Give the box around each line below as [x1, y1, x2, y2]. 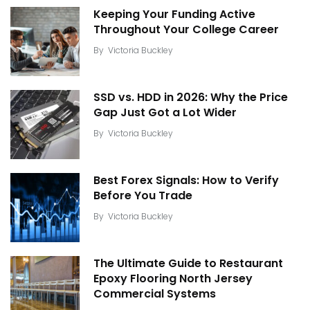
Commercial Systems [93, 286, 216, 302]
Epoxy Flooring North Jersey [93, 271, 253, 286]
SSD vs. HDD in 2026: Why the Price [93, 89, 288, 105]
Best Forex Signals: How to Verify [93, 172, 279, 188]
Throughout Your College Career [93, 21, 279, 37]
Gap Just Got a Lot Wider [93, 104, 237, 120]
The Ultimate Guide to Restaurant [93, 255, 283, 271]
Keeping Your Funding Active [93, 6, 255, 22]
